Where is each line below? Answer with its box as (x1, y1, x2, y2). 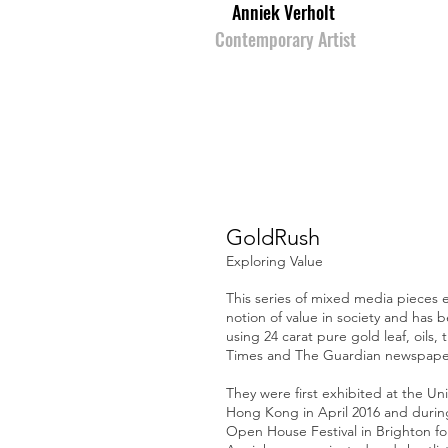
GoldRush (226, 224, 320, 251)
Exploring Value (226, 252, 323, 270)
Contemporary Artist (215, 26, 356, 52)
